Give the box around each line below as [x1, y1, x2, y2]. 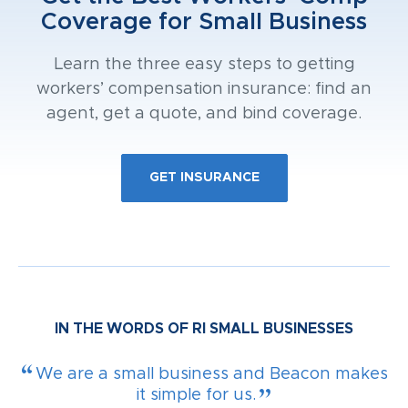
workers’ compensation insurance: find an [36, 80, 372, 97]
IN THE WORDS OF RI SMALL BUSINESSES [55, 321, 353, 336]
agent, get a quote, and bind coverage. [46, 105, 362, 122]
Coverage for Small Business [41, 9, 367, 34]
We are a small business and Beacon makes [36, 365, 388, 382]
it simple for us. [136, 386, 256, 403]
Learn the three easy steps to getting [53, 56, 355, 73]
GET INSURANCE [148, 170, 260, 184]
